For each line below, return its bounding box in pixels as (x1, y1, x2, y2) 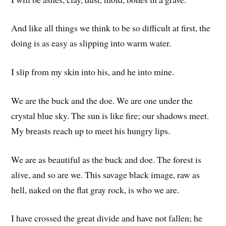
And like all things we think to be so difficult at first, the (11, 22, 211, 34)
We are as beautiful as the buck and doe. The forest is (11, 153, 202, 165)
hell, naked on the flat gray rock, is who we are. (11, 183, 180, 196)
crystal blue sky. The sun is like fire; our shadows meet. (11, 109, 209, 122)
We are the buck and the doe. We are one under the (11, 94, 193, 106)
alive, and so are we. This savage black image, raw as (11, 168, 200, 181)
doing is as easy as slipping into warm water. (11, 37, 172, 49)
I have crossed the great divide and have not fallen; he (11, 212, 203, 224)
